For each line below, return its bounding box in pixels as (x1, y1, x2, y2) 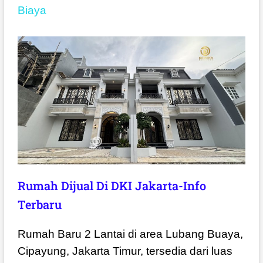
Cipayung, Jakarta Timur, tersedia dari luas (17, 245, 232, 258)
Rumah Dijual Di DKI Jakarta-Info (17, 178, 206, 194)
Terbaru (17, 197, 62, 213)
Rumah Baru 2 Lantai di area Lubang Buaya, (17, 228, 243, 241)
